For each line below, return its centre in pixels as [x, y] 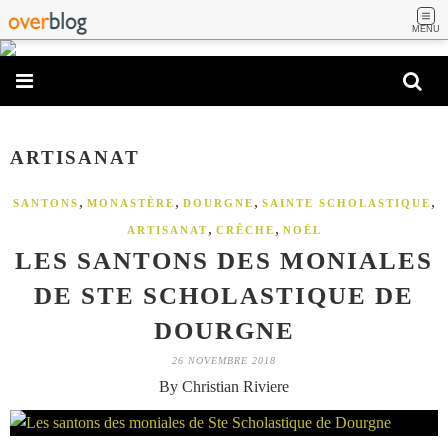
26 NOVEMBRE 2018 [224, 361]
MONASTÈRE [131, 203]
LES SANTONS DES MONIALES [224, 261]
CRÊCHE [245, 230]
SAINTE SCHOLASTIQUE [346, 203]
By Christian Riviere [224, 387]
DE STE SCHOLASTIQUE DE [224, 296]
